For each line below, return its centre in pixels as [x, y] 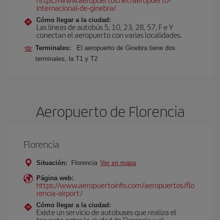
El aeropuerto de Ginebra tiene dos [126, 48]
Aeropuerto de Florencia [110, 111]
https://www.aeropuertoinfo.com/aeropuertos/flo [115, 185]
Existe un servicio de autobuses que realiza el [106, 212]
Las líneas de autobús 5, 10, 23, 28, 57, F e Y [105, 27]
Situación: [52, 163]
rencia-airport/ [59, 193]
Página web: [55, 178]
